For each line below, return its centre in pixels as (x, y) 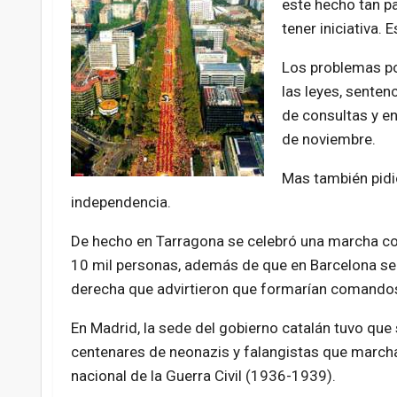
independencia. (121, 202)
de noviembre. (328, 140)
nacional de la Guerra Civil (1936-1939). (203, 376)
